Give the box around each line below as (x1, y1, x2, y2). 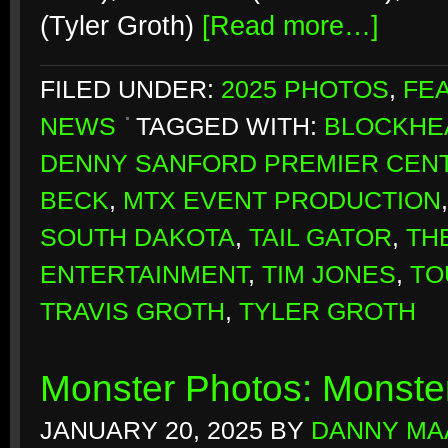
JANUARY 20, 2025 (40, 417, 263, 444)
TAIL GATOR (249, 224, 392, 251)
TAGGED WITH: (136, 113, 324, 140)
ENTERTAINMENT (40, 261, 248, 288)
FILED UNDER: (40, 76, 221, 103)
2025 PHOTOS (221, 76, 389, 103)
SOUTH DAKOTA (40, 224, 235, 251)
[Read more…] (202, 11, 379, 41)
